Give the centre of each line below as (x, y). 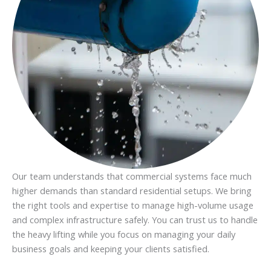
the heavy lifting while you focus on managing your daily (124, 234)
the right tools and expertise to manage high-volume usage (133, 205)
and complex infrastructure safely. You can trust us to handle (135, 219)
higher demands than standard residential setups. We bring (132, 190)
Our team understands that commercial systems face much (132, 176)
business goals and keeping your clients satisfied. (111, 248)
